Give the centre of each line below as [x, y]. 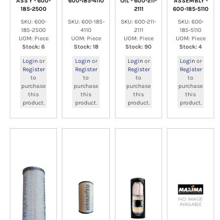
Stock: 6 [33, 47]
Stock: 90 [138, 47]
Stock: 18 [86, 47]
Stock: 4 [191, 47]
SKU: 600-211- [138, 22]
